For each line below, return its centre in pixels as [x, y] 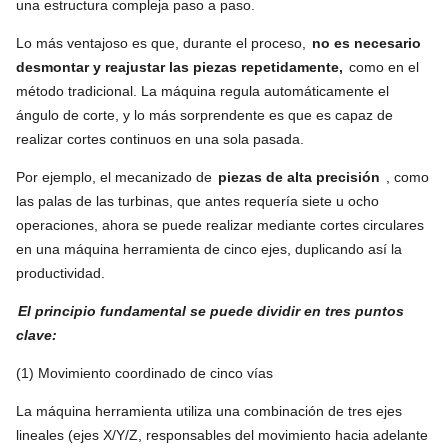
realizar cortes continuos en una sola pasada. [160, 138]
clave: [36, 334]
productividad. [60, 272]
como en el [382, 66]
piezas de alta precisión [299, 176]
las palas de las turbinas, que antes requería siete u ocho [197, 200]
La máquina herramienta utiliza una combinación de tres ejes [209, 410]
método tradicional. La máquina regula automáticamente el [202, 90]
